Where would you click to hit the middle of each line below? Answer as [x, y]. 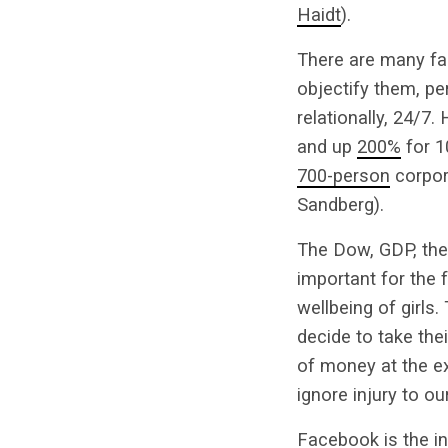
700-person [343, 175]
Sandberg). [340, 204]
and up [327, 146]
